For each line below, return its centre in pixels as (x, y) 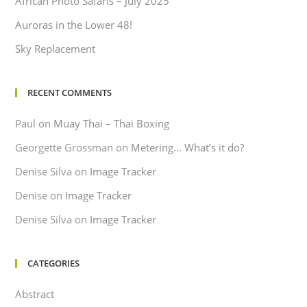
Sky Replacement (56, 48)
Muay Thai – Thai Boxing (112, 123)
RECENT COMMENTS (70, 92)
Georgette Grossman (64, 147)
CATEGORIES (54, 263)
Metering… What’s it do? (188, 147)
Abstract (35, 294)
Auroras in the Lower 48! (74, 24)
